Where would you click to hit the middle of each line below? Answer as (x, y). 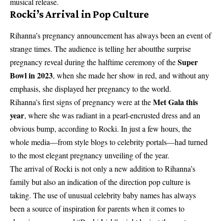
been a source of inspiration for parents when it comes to (97, 209)
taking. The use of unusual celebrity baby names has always (103, 195)
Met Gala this (175, 102)
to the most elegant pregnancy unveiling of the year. (90, 155)
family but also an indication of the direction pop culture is (100, 182)
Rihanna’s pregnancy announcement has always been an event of (110, 36)
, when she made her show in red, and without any (131, 75)
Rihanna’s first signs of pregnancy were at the (81, 102)
